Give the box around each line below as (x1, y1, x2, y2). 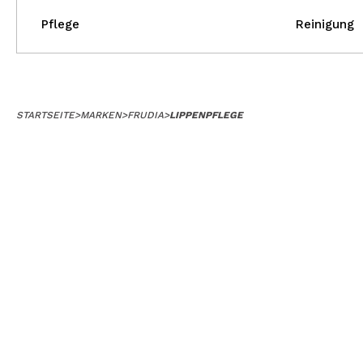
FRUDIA (127, 109, 164, 121)
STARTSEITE (16, 109, 75, 121)
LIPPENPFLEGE (169, 109, 243, 121)
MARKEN (80, 109, 122, 121)
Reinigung (295, 17, 354, 32)
